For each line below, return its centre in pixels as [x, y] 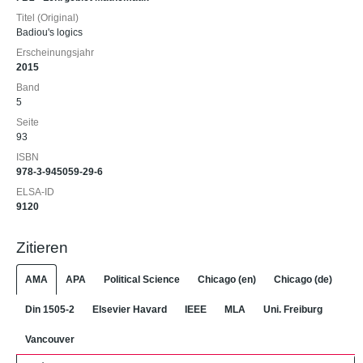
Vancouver [50, 339]
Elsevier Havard [130, 309]
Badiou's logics [49, 32]
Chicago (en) [227, 279]
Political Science [142, 279]
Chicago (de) [303, 279]
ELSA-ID [35, 192]
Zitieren [42, 248]
